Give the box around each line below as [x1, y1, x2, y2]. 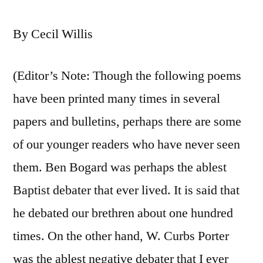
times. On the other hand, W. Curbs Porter [13, 228, 229, 245]
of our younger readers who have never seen [13, 136, 240, 153]
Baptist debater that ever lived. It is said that [13, 182, 240, 199]
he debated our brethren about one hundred [13, 205, 233, 222]
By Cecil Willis [13, 26, 93, 43]
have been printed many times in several [13, 90, 220, 107]
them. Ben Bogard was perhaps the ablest [13, 159, 227, 176]
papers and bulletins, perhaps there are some [13, 113, 241, 130]
